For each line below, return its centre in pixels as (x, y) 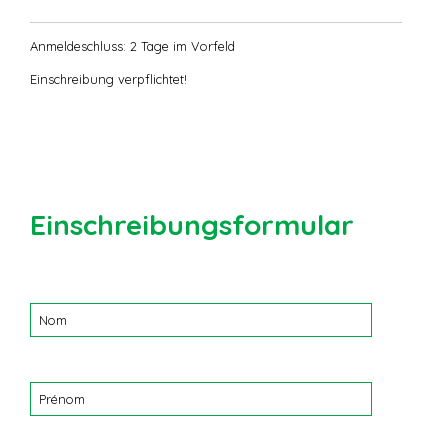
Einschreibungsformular (192, 225)
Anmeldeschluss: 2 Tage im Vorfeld (132, 46)
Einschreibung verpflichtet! (108, 79)
